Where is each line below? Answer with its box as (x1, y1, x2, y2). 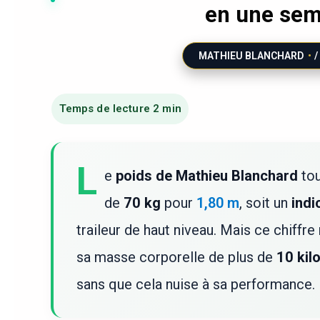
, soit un (239, 194, 291, 211)
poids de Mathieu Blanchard (116, 166, 298, 184)
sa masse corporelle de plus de (76, 248, 276, 266)
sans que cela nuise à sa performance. (76, 275, 315, 293)
